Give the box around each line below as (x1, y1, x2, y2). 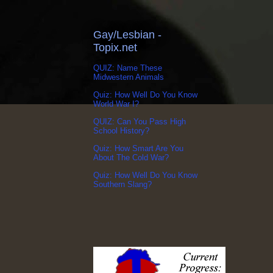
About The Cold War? (93, 153, 169, 163)
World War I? (93, 99, 139, 109)
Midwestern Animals (93, 73, 164, 82)
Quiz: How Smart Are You (93, 144, 183, 154)
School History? (93, 126, 149, 136)
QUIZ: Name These (93, 63, 162, 73)
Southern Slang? (93, 180, 152, 190)
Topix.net (93, 41, 137, 54)
